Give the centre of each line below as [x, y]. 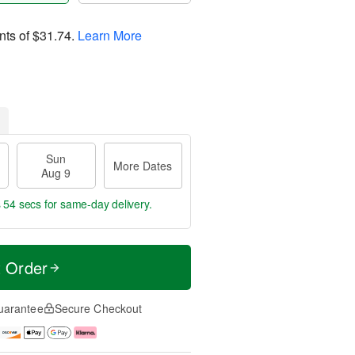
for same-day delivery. [97, 204]
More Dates [143, 166]
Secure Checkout [98, 308]
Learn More [110, 35]
